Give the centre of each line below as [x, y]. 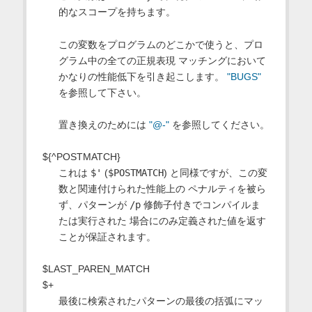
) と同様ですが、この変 [215, 172]
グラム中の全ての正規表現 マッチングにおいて [162, 60]
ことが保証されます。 [107, 236]
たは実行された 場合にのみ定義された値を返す [162, 220]
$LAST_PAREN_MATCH [96, 268]
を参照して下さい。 [102, 92]
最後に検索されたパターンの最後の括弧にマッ [161, 301]
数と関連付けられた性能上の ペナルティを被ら [162, 188]
